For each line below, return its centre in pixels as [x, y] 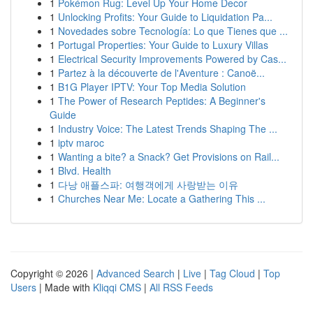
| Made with [65, 287]
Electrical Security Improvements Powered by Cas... [172, 59]
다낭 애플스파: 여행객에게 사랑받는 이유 [148, 184]
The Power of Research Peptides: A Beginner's [162, 101]
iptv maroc [81, 143]
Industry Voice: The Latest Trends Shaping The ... [168, 129]
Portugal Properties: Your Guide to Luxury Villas [163, 45]
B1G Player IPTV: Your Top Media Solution [152, 87]
